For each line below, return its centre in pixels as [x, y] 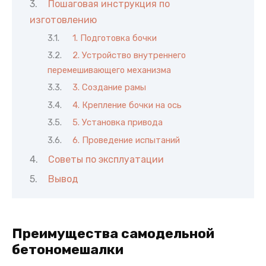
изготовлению [63, 20]
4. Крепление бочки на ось [127, 105]
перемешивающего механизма [109, 70]
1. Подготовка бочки [114, 38]
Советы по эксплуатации [106, 159]
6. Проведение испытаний [126, 140]
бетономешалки [68, 249]
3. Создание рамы [109, 88]
